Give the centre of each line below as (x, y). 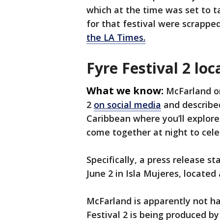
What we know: (125, 91)
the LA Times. (116, 38)
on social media (127, 105)
